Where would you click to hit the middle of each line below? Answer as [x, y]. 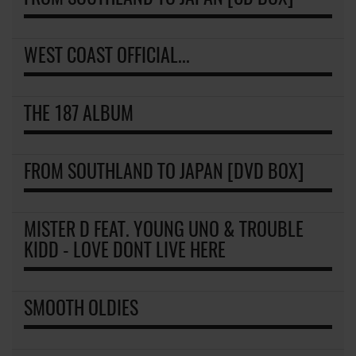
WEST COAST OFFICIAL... [107, 57]
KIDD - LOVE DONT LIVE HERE [125, 252]
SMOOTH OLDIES [81, 310]
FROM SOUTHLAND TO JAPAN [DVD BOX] [164, 173]
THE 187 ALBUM [79, 115]
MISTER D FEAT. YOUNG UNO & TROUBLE [164, 231]
